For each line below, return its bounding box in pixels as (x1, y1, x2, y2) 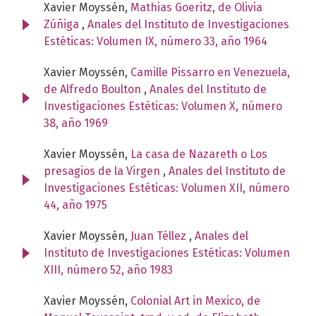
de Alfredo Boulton (44, 82, 144, 96)
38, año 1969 (44, 116, 108, 130)
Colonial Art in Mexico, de (130, 293, 260, 308)
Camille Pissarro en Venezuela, (130, 65, 290, 79)
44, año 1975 (44, 197, 107, 212)
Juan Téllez (130, 229, 189, 243)
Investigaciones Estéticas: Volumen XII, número (44, 181, 289, 195)
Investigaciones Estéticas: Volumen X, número (44, 99, 282, 113)
